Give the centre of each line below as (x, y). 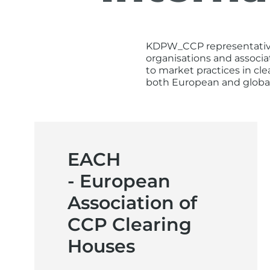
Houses (101, 246)
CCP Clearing (130, 224)
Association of (132, 203)
